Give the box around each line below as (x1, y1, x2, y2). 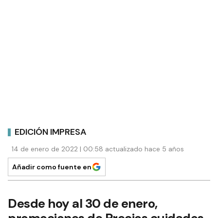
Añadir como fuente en (12, 163, 91, 172)
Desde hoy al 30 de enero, (8, 195, 158, 212)
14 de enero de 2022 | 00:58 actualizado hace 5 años (12, 145, 184, 154)
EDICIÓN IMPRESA (15, 126, 87, 138)
